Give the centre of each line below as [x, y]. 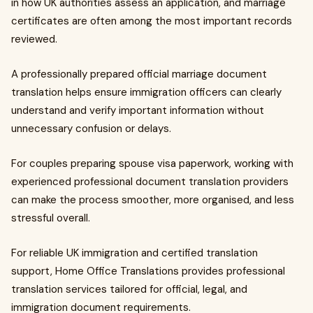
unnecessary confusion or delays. [91, 129]
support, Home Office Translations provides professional [148, 271]
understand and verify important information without [138, 110]
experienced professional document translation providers [150, 182]
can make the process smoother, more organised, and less [153, 200]
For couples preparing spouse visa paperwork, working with [152, 163]
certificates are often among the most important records [152, 21]
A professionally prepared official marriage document [139, 74]
